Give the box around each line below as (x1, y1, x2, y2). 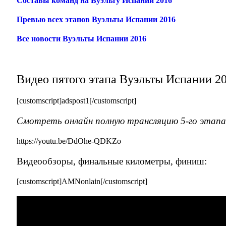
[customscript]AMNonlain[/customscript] (17, 177, 148, 186)
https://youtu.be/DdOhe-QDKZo (17, 136, 122, 145)
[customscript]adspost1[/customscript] (17, 96, 137, 105)
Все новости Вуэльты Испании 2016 (17, 34, 147, 43)
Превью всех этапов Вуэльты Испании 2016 (17, 15, 176, 24)
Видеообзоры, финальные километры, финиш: (17, 155, 207, 166)
